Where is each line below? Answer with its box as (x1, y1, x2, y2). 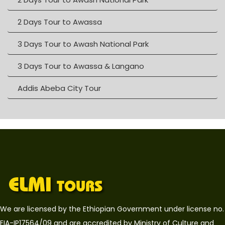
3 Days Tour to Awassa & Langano (18, 61, 144, 71)
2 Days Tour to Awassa (18, 17, 102, 27)
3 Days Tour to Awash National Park (18, 39, 149, 49)
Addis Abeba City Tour (18, 83, 101, 93)
